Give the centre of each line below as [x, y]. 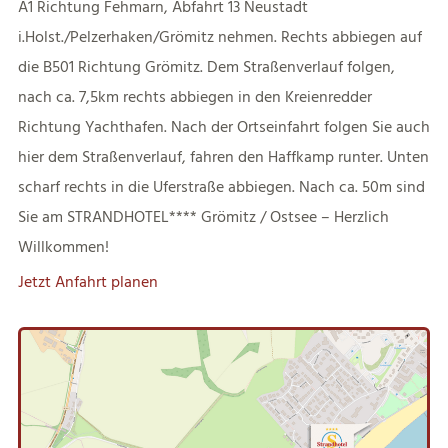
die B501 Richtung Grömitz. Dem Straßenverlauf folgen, [206, 66]
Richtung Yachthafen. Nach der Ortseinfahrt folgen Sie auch [223, 126]
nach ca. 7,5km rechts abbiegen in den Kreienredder [194, 96]
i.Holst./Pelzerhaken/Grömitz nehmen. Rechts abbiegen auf [219, 36]
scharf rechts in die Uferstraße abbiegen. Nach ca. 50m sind [221, 186]
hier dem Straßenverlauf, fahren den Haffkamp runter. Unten [223, 156]
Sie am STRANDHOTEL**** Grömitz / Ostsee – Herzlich [203, 216]
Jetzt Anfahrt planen [87, 281]
